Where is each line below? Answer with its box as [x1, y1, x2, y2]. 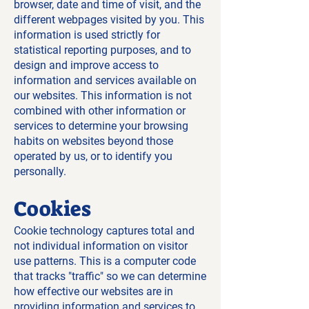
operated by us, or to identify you [14, 150, 172, 163]
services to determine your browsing [14, 119, 188, 132]
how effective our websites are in [14, 285, 173, 298]
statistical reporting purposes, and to [14, 43, 191, 57]
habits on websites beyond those [14, 134, 173, 148]
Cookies [14, 195, 91, 223]
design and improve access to [14, 59, 159, 72]
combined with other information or [14, 104, 186, 117]
